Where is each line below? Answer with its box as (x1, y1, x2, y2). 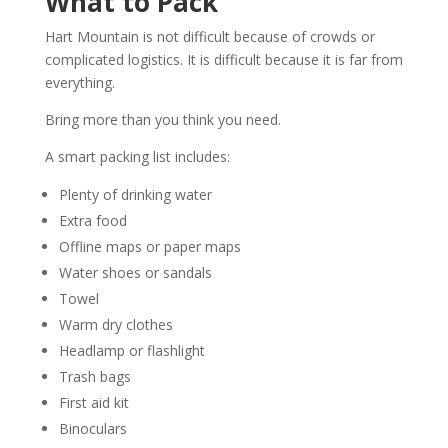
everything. (44, 72, 115, 92)
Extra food (58, 210, 127, 230)
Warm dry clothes (58, 314, 173, 334)
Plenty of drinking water (58, 184, 212, 204)
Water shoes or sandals (58, 262, 212, 282)
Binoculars (58, 418, 127, 438)
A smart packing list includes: (44, 146, 230, 166)
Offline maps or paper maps (58, 236, 241, 256)
